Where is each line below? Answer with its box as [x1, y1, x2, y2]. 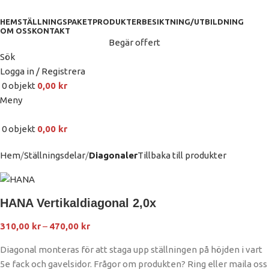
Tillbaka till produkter [138, 150, 226, 160]
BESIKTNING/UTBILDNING [142, 17, 244, 26]
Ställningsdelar [24, 150, 85, 160]
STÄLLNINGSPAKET [17, 17, 92, 26]
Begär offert [109, 37, 160, 47]
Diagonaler [89, 150, 138, 160]
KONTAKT [32, 26, 70, 35]
